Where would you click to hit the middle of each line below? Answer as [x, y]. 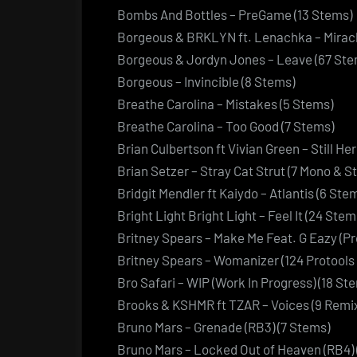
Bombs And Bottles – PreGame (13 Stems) [235, 14]
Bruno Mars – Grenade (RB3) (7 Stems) [224, 326]
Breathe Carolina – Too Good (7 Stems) [226, 126]
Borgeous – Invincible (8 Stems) [206, 81]
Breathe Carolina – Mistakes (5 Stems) [225, 103]
